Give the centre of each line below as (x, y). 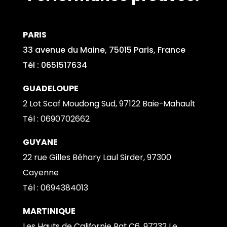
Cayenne (41, 173)
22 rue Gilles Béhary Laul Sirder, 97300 (97, 158)
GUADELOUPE (50, 89)
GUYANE (40, 142)
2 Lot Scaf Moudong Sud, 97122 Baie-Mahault (109, 104)
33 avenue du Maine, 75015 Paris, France (104, 50)
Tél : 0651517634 (55, 65)
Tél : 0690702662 (56, 119)
